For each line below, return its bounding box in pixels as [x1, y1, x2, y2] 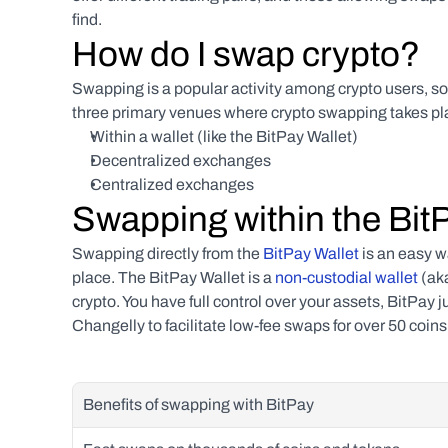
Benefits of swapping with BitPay [83, 396, 314, 413]
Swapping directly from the [72, 245, 263, 262]
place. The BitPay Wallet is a [72, 269, 275, 286]
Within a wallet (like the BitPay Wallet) [90, 128, 358, 145]
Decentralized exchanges [90, 152, 271, 169]
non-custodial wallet [275, 269, 421, 286]
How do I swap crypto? [72, 35, 420, 73]
